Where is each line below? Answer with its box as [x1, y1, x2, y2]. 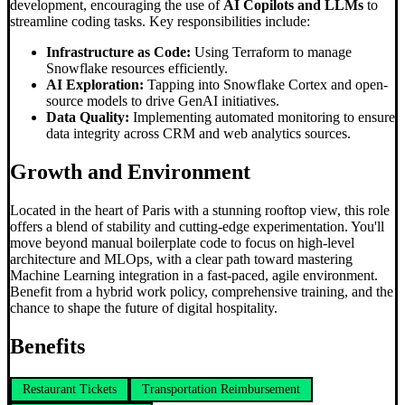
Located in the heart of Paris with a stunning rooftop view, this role [10, 202, 390, 219]
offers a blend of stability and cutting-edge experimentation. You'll [10, 219, 384, 235]
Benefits [10, 334, 85, 359]
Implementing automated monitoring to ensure [129, 109, 395, 126]
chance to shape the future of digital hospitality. [10, 300, 278, 316]
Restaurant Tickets [23, 381, 117, 396]
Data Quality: [46, 109, 129, 126]
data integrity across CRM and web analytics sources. [46, 126, 351, 142]
